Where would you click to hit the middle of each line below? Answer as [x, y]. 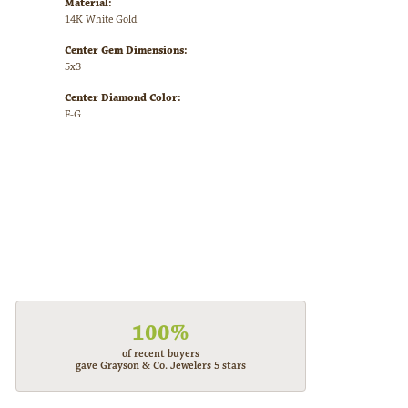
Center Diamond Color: [123, 98]
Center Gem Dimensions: [126, 51]
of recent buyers [161, 354]
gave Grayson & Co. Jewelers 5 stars [161, 366]
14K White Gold [101, 20]
